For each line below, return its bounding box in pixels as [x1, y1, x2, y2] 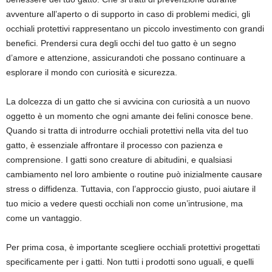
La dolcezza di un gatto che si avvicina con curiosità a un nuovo [6, 97, 250, 106]
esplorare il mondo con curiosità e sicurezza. [6, 67, 177, 77]
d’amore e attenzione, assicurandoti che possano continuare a [6, 53, 245, 63]
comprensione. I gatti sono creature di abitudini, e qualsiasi [6, 155, 232, 165]
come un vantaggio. [6, 213, 82, 223]
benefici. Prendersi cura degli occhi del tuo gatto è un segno [6, 38, 236, 48]
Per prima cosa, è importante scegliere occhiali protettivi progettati [6, 242, 260, 252]
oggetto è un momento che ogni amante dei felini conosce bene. [6, 111, 253, 121]
